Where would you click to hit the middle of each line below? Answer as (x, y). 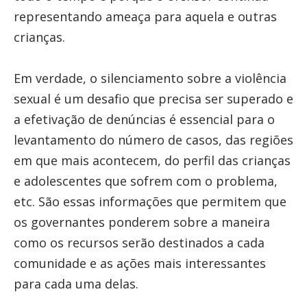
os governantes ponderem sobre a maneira (142, 222)
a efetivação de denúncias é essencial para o (144, 119)
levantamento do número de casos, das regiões (153, 140)
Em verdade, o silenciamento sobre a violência (150, 78)
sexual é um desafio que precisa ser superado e (153, 99)
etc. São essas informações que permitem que (150, 201)
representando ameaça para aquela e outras (145, 16)
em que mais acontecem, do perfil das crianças (152, 160)
